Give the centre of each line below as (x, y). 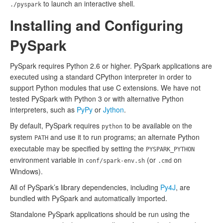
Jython (113, 110)
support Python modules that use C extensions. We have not (105, 88)
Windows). (26, 171)
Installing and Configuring (97, 25)
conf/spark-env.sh (115, 161)
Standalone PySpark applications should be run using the (100, 214)
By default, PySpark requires (56, 125)
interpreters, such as (43, 110)
